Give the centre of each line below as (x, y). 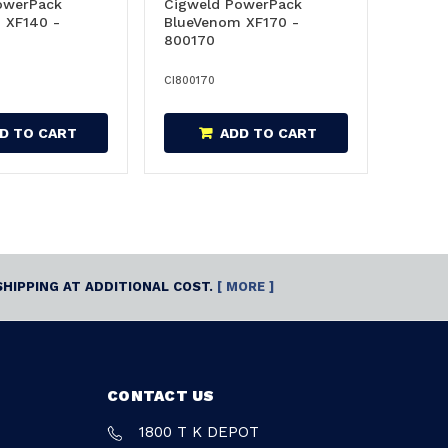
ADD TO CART (268, 132)
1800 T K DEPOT (199, 431)
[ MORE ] (245, 287)
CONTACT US (161, 395)
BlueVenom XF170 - (231, 21)
